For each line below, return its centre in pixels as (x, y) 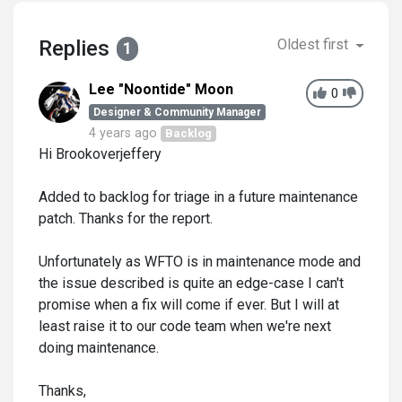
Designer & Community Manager (177, 112)
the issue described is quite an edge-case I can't (191, 283)
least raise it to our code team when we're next (185, 326)
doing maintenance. (99, 348)
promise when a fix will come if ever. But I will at (189, 305)
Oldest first (315, 44)
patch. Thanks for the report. (126, 218)
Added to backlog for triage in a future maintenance (198, 197)
